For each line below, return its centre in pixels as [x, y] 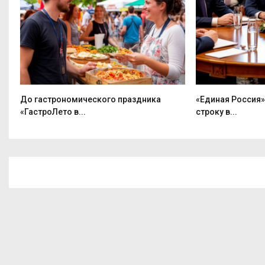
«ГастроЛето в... [53, 112]
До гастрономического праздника [91, 99]
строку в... [216, 112]
